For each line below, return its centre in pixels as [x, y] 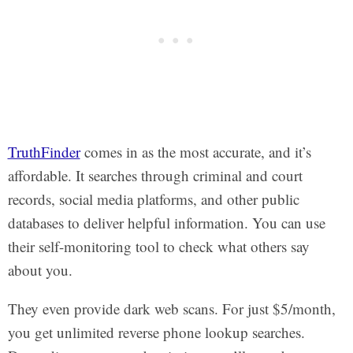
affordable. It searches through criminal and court [155, 176]
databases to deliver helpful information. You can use [166, 223]
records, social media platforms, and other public [153, 199]
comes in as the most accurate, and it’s [195, 152]
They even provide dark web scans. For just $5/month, [171, 309]
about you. [40, 270]
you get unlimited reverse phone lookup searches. [156, 333]
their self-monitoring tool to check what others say [158, 247]
